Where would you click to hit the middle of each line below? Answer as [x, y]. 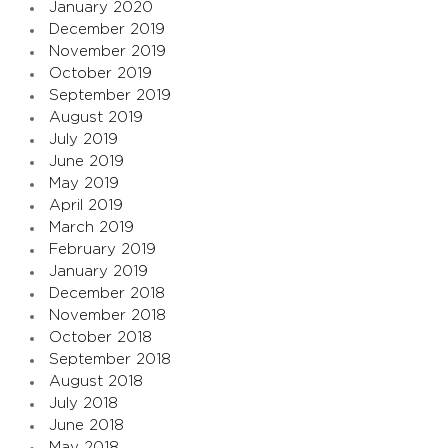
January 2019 [98, 272]
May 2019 [84, 184]
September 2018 [110, 360]
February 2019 [102, 250]
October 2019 [100, 74]
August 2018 [96, 382]
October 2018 [100, 338]
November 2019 [107, 52]
